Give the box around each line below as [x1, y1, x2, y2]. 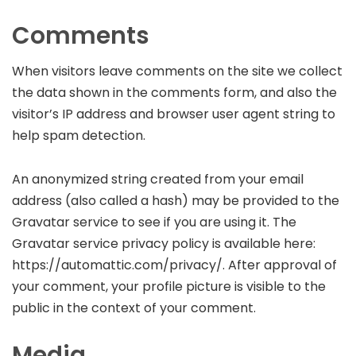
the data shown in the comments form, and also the [12, 83, 337, 102]
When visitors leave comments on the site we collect [12, 61, 342, 80]
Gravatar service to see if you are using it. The [12, 212, 296, 231]
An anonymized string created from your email [12, 169, 304, 188]
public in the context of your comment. [12, 298, 256, 317]
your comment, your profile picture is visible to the [12, 277, 326, 296]
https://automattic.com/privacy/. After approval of [12, 255, 337, 274]
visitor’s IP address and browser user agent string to [12, 104, 335, 123]
